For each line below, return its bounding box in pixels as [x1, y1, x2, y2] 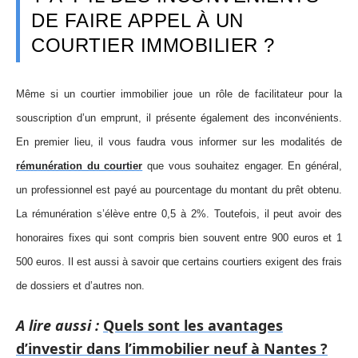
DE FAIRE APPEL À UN [31, 10, 244, 31]
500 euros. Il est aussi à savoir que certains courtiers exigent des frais [16, 255, 342, 268]
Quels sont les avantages [103, 316, 283, 335]
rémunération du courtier [16, 159, 143, 172]
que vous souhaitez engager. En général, [142, 159, 342, 172]
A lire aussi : [16, 316, 99, 335]
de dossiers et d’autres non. [16, 279, 145, 292]
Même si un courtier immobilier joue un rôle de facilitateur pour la [16, 87, 342, 100]
